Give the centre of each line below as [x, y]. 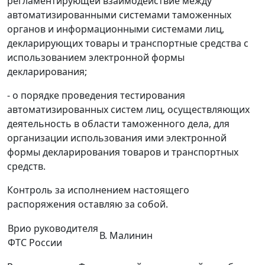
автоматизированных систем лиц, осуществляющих [128, 110]
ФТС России [35, 243]
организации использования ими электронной [117, 138]
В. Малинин [126, 236]
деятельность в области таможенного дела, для [118, 124]
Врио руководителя [53, 229]
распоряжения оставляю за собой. [88, 204]
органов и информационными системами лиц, [116, 29]
